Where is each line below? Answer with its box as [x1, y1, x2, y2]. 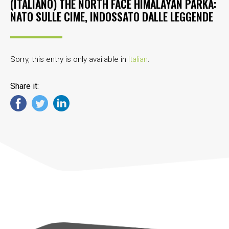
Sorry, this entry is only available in [10, 54, 128, 64]
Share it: [10, 81, 39, 91]
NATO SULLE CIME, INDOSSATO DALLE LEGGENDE [10, 8, 213, 25]
